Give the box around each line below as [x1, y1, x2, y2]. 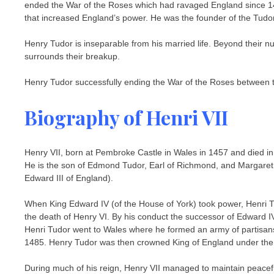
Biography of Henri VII [24, 104, 228, 131]
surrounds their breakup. [24, 51, 120, 61]
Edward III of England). [24, 172, 113, 183]
